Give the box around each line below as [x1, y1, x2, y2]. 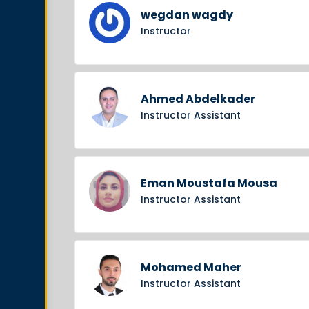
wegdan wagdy [141, 7, 233, 23]
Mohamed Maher [141, 259, 241, 275]
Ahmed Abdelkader [141, 91, 255, 107]
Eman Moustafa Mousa [141, 175, 277, 191]
